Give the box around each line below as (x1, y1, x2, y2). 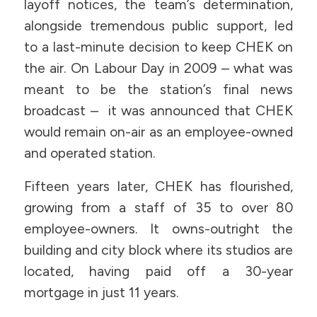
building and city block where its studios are (23, 241, 294, 258)
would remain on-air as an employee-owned (23, 124, 294, 141)
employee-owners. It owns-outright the (23, 220, 294, 237)
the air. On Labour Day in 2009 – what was (23, 60, 294, 77)
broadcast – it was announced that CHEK (23, 103, 294, 120)
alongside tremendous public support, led (23, 18, 294, 35)
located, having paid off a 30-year (23, 263, 294, 279)
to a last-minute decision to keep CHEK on (23, 39, 294, 56)
